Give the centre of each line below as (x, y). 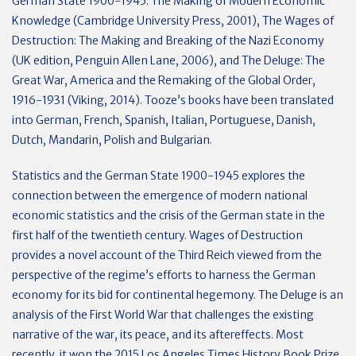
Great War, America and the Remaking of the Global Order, (164, 80)
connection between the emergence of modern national (160, 195)
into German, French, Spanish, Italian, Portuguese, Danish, (164, 120)
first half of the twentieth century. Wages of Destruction (157, 235)
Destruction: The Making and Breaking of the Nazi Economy (168, 41)
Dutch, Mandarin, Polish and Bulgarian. (112, 140)
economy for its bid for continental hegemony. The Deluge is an (178, 295)
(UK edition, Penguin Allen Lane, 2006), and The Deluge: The (168, 60)
